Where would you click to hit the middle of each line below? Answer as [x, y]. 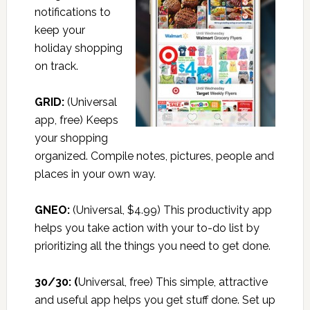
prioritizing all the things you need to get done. [152, 246]
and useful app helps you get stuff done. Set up [155, 300]
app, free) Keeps [76, 120]
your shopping [71, 138]
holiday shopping [78, 48]
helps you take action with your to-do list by [147, 228]
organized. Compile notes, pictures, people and [154, 156]
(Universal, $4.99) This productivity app [171, 210]
